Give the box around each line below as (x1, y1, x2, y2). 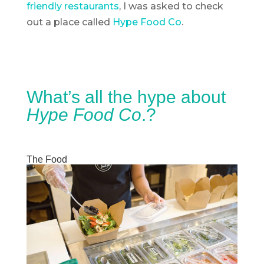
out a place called (26, 16, 113, 28)
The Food (26, 154, 67, 164)
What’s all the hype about (26, 87, 226, 107)
